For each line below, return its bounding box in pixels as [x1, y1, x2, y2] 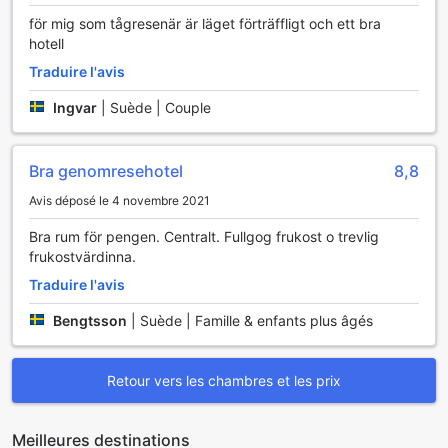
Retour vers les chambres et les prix [107, 371, 341, 389]
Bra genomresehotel [29, 160, 183, 181]
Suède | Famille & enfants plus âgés [140, 311, 373, 329]
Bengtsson [53, 311, 127, 329]
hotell [29, 34, 64, 52]
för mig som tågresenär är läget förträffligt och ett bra [29, 14, 381, 32]
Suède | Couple [110, 98, 211, 116]
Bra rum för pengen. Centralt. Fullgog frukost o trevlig [29, 227, 379, 245]
